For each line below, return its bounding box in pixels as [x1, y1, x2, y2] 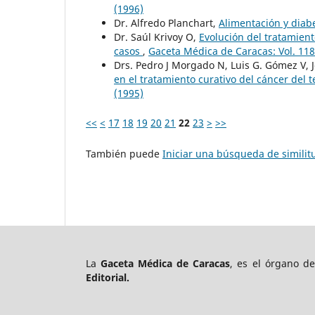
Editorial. [86, 271, 129, 285]
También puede [86, 147, 162, 161]
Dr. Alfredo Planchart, [114, 16, 219, 30]
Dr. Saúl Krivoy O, [114, 30, 199, 44]
